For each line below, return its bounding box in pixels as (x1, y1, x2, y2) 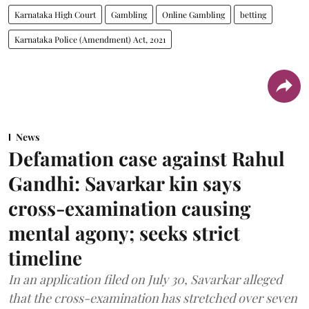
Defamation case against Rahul (8, 145, 285, 171)
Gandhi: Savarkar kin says (8, 170, 241, 196)
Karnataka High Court (14, 8, 96, 20)
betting (240, 8, 266, 20)
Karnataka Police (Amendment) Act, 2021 (14, 33, 166, 45)
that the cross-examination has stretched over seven (8, 289, 297, 306)
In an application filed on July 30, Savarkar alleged (8, 270, 282, 288)
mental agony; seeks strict (8, 219, 240, 246)
